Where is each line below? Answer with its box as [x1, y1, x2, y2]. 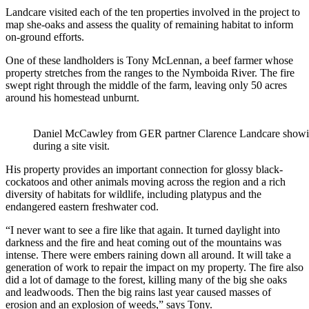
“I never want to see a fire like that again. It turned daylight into [6, 223, 280, 236]
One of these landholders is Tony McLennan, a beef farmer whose [6, 54, 293, 66]
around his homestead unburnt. [6, 91, 139, 103]
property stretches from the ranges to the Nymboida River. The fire [6, 66, 295, 79]
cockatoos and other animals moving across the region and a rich [6, 175, 286, 188]
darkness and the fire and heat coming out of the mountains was [6, 236, 281, 248]
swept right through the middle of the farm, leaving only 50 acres [6, 79, 287, 91]
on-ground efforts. [6, 30, 84, 43]
